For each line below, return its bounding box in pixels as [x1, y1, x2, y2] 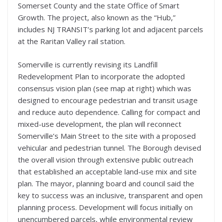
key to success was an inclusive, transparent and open [18, 190, 203, 200]
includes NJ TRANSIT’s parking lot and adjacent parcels [18, 24, 203, 35]
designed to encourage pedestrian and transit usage [18, 95, 198, 105]
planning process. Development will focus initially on [18, 202, 193, 212]
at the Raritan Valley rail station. [18, 36, 125, 47]
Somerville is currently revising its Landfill [18, 59, 158, 69]
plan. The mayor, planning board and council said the [18, 178, 194, 188]
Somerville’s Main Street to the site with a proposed [18, 130, 196, 141]
